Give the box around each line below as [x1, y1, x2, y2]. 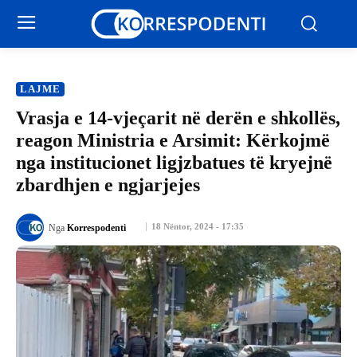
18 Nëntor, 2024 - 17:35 [151, 222, 244, 232]
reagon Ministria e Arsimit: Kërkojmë [16, 130, 330, 151]
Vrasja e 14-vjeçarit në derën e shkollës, [16, 108, 340, 128]
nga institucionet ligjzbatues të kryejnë [16, 152, 332, 173]
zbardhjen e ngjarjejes [16, 175, 200, 195]
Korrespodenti [67, 222, 126, 233]
